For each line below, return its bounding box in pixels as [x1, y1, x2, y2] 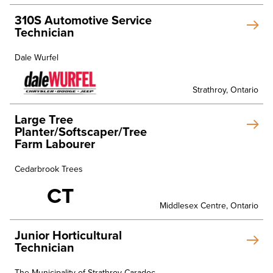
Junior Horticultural [15, 228, 122, 243]
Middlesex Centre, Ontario [160, 200, 258, 211]
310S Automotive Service [15, 13, 152, 29]
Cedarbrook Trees [15, 163, 83, 174]
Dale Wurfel [15, 52, 58, 63]
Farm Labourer [15, 136, 95, 152]
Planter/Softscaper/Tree [15, 124, 147, 140]
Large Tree [15, 112, 73, 127]
